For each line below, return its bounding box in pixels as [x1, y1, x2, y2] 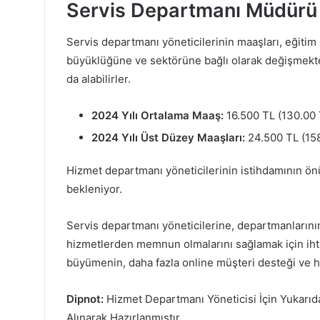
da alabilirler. [66, 72, 131, 86]
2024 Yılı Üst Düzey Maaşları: [91, 131, 245, 145]
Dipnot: [66, 292, 104, 306]
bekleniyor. [66, 182, 122, 196]
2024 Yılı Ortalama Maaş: [91, 109, 224, 123]
